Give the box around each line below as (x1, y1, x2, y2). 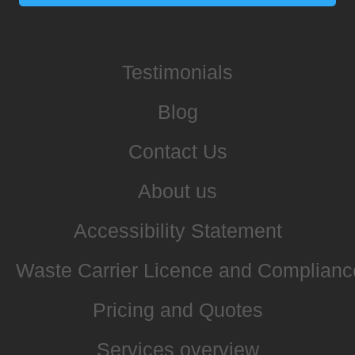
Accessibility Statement (73, 219, 282, 242)
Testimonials (122, 60, 233, 83)
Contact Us (128, 139, 227, 162)
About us (138, 179, 217, 202)
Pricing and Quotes (92, 298, 263, 321)
